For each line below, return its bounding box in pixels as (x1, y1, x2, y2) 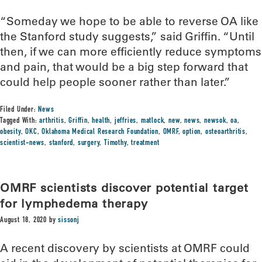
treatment (131, 139, 160, 147)
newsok (204, 117, 226, 125)
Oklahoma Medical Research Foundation (42, 128, 159, 136)
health (92, 117, 111, 125)
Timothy (104, 139, 127, 147)
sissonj (58, 216, 80, 225)
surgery (77, 139, 100, 147)
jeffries (114, 117, 137, 125)
